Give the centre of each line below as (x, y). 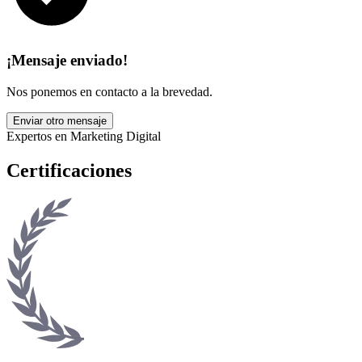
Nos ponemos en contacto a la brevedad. (109, 91)
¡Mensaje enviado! (67, 60)
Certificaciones (69, 170)
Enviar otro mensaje (60, 120)
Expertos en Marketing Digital (84, 136)
